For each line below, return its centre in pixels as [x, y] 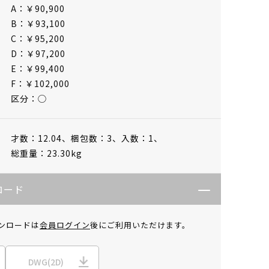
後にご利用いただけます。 [140, 225]
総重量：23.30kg [47, 153]
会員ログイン [65, 225]
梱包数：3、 [96, 138]
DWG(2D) [46, 261]
